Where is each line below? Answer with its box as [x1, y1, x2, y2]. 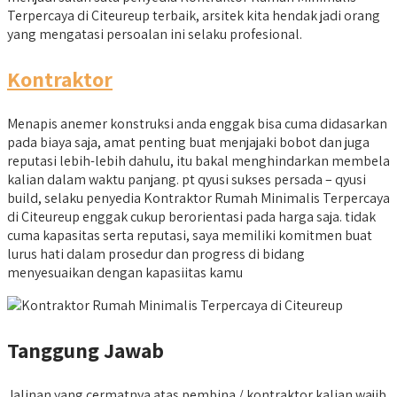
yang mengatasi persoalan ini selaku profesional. [7, 24, 302, 43]
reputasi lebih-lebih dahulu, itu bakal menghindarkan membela [7, 151, 390, 170]
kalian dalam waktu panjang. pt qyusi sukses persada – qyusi [7, 169, 366, 189]
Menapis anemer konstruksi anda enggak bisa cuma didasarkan [7, 113, 387, 133]
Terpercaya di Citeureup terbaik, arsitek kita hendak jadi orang [7, 5, 380, 25]
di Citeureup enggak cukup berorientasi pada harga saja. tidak [7, 206, 376, 226]
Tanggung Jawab [7, 335, 164, 364]
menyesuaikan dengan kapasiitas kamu [7, 262, 243, 282]
